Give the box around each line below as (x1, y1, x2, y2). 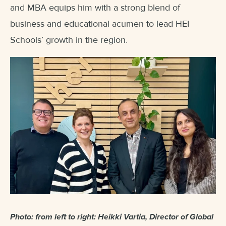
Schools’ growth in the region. (10, 34, 128, 46)
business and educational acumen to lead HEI (10, 18, 189, 30)
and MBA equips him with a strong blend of (10, 2, 180, 14)
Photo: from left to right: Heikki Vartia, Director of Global (10, 212, 213, 222)
